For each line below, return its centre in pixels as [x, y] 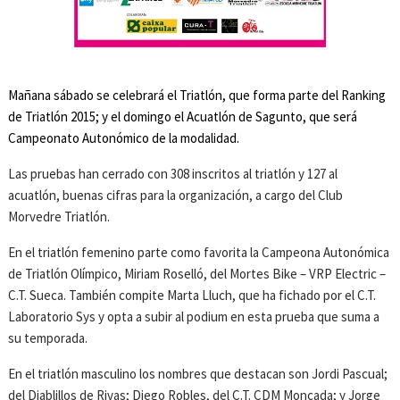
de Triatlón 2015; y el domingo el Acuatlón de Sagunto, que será [183, 117]
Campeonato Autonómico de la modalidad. [124, 138]
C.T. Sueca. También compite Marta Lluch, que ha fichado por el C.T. [192, 296]
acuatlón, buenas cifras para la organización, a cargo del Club [176, 196]
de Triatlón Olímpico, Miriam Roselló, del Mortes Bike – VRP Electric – [197, 274]
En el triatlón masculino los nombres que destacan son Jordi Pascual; [198, 374]
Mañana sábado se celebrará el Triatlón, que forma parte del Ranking [197, 96]
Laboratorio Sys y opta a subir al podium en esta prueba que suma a [194, 317]
